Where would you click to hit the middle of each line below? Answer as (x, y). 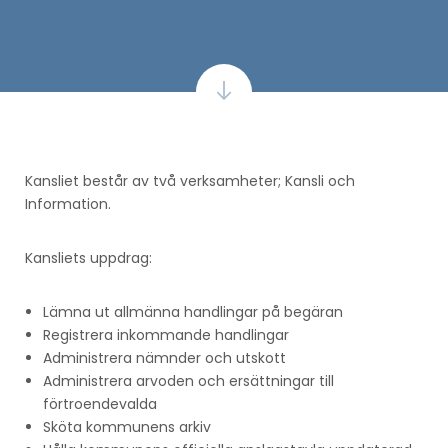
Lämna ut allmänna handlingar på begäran (193, 311)
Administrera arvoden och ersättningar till (188, 380)
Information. (68, 203)
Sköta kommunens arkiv (127, 426)
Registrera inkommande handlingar (166, 334)
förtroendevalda (100, 403)
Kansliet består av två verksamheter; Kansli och (190, 180)
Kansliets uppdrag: (88, 257)
